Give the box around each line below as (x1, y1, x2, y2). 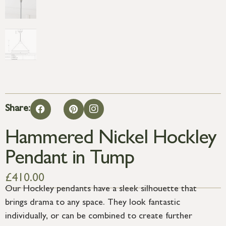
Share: (5, 104, 30, 115)
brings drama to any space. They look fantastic (5, 199, 180, 208)
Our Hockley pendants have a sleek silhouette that (5, 185, 197, 195)
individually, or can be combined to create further (5, 212, 192, 222)
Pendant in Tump (5, 149, 134, 170)
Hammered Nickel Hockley (5, 129, 216, 150)
